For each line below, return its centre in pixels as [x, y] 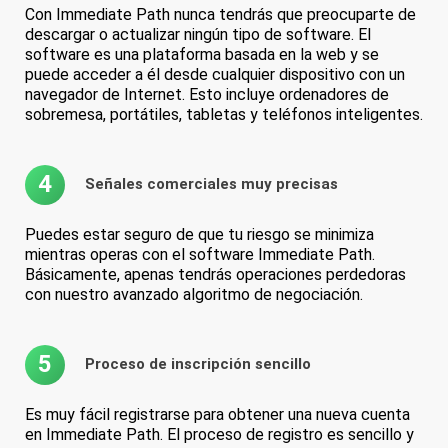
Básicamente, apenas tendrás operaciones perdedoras [215, 274]
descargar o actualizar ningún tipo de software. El [198, 34]
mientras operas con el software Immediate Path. [200, 254]
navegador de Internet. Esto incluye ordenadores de [207, 94]
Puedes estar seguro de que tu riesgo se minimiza [199, 234]
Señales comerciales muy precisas [211, 184]
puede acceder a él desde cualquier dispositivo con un [215, 74]
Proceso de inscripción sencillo [198, 364]
